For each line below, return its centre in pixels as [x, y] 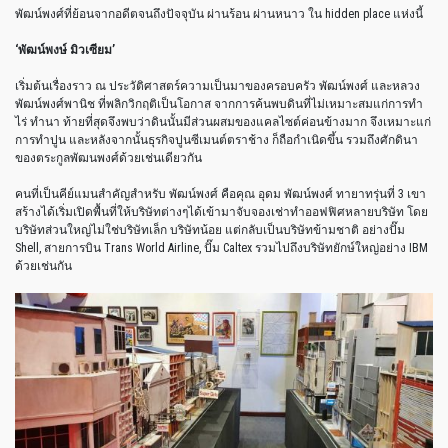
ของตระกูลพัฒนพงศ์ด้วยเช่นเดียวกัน [108, 157]
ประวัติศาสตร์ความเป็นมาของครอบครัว [212, 85]
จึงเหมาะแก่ [400, 121]
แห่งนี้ [408, 13]
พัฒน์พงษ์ [42, 49]
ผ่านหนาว [279, 13]
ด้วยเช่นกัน [43, 265]
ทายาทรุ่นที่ [365, 193]
